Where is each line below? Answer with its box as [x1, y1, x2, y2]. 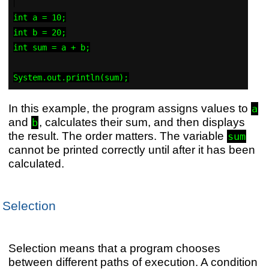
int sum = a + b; [13, 42, 91, 52]
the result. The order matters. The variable [8, 128, 227, 142]
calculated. [8, 156, 64, 170]
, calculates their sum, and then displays [38, 115, 245, 128]
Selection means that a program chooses [8, 241, 220, 255]
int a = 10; [13, 12, 67, 22]
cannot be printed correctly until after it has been [8, 142, 255, 156]
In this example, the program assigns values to [8, 101, 251, 115]
